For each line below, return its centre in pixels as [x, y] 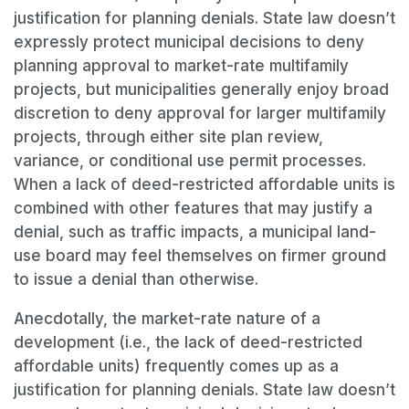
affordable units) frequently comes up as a [176, 367]
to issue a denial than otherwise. [136, 280]
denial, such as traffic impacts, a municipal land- [195, 232]
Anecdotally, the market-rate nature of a [167, 319]
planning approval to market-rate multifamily [181, 66]
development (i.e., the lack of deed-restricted [188, 343]
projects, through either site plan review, [168, 137]
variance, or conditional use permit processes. [190, 161]
